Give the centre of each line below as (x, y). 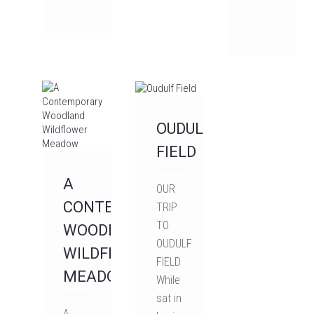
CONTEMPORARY (125, 207)
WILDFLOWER (111, 253)
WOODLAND (105, 230)
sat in (169, 299)
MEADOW (97, 277)
